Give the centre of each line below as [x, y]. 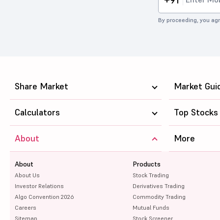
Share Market [41, 86]
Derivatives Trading [158, 186]
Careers [26, 207]
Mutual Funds [151, 207]
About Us [27, 175]
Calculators [37, 112]
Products [146, 164]
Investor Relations [39, 186]
